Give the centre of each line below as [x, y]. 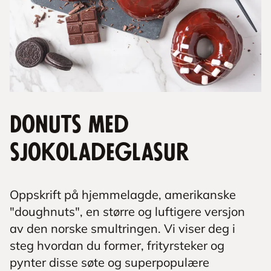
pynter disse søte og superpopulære [109, 262]
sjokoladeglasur [99, 153]
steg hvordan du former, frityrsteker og [117, 245]
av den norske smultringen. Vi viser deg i [122, 228]
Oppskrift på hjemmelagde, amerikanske [123, 194]
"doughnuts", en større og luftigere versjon [127, 211]
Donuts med [69, 125]
